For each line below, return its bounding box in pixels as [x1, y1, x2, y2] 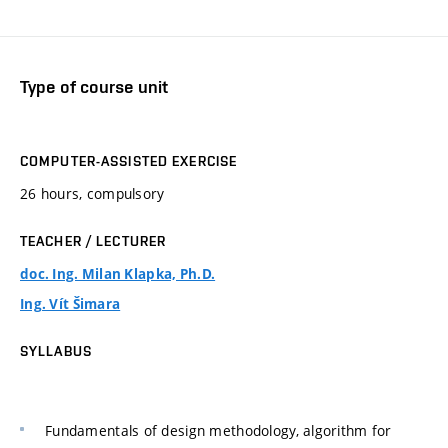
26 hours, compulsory [20, 183, 165, 203]
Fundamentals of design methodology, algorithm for [45, 421, 392, 441]
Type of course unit [20, 76, 168, 98]
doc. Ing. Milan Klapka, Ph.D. [20, 264, 216, 283]
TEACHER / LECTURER [20, 232, 167, 249]
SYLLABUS [20, 342, 92, 359]
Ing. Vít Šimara [20, 294, 121, 313]
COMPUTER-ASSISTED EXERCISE [20, 152, 238, 169]
